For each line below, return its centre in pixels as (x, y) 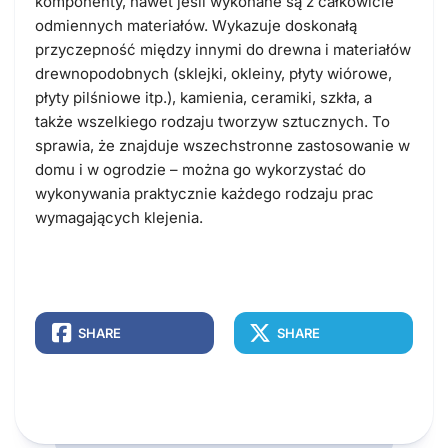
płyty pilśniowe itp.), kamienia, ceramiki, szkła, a (203, 97)
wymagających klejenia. (119, 217)
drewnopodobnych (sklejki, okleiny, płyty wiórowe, (213, 73)
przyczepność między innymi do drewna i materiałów (223, 49)
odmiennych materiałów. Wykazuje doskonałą (196, 25)
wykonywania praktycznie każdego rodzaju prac (204, 193)
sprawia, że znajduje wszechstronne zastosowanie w (222, 145)
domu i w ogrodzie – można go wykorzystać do (200, 169)
